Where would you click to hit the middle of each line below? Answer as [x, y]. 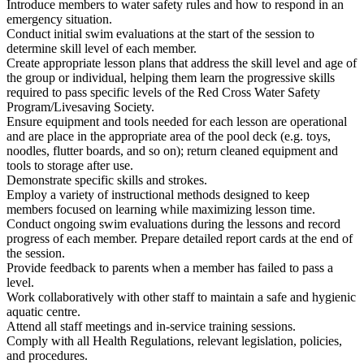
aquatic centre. [43, 311]
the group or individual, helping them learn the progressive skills [171, 77]
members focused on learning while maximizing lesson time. [161, 209]
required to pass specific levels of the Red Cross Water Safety [163, 92]
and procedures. [47, 355]
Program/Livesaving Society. [80, 106]
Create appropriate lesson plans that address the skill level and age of [182, 63]
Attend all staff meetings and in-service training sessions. [151, 326]
